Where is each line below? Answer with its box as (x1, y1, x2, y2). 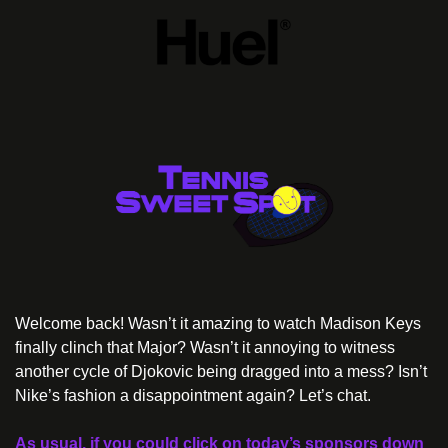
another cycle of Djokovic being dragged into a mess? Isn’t (15, 362, 427, 380)
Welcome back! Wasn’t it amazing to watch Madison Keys (15, 314, 421, 332)
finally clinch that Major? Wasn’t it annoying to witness (15, 338, 395, 356)
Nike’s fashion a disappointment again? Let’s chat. (15, 386, 371, 404)
